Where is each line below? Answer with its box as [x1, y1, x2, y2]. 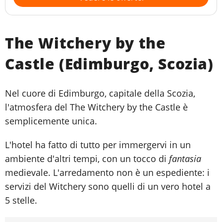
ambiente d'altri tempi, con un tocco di [5, 153, 169, 165]
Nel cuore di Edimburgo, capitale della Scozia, [5, 87, 195, 100]
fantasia [169, 153, 201, 165]
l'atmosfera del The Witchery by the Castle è [5, 101, 188, 113]
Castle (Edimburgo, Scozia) [5, 54, 214, 74]
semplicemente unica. [5, 115, 97, 127]
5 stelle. [5, 194, 37, 207]
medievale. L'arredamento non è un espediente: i [5, 166, 210, 179]
